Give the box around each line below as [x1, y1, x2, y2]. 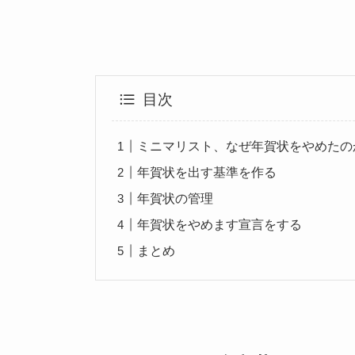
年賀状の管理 [137, 191, 214, 205]
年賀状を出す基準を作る [137, 165, 277, 179]
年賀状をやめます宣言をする [137, 217, 303, 231]
